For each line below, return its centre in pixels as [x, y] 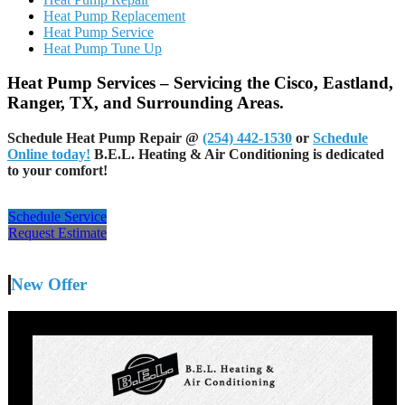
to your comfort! [57, 171]
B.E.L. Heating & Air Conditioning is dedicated [237, 155]
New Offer [49, 284]
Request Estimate [57, 233]
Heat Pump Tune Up [103, 48]
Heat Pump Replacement [114, 15]
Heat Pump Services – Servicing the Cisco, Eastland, [200, 83]
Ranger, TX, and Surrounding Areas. [146, 103]
